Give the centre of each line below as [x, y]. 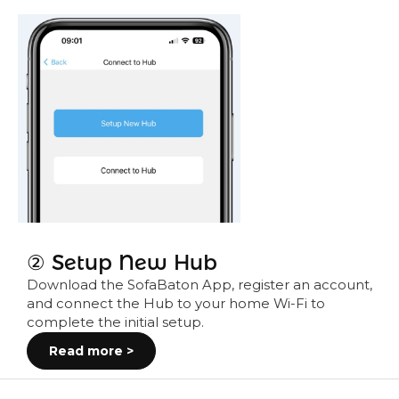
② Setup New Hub [122, 262]
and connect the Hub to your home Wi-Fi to [176, 303]
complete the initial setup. [115, 322]
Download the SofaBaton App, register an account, [199, 285]
